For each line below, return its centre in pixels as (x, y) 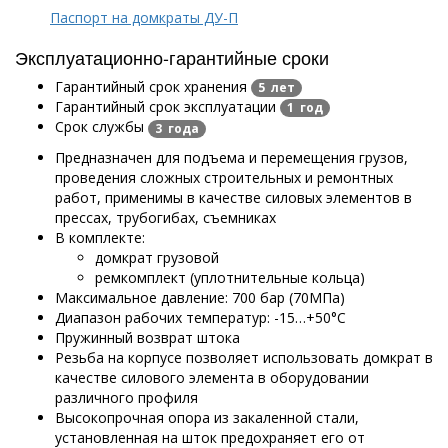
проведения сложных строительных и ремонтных (224, 177)
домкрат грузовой (157, 257)
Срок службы (101, 127)
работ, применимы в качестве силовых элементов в (233, 197)
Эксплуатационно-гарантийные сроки (172, 56)
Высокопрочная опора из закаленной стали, (207, 417)
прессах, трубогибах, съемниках (165, 217)
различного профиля (126, 397)
